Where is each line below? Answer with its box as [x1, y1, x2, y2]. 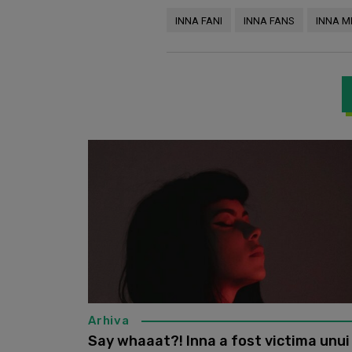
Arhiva [88, 313, 130, 328]
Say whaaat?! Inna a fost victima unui [88, 332, 350, 350]
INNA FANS [244, 15, 295, 27]
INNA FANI [175, 15, 222, 27]
